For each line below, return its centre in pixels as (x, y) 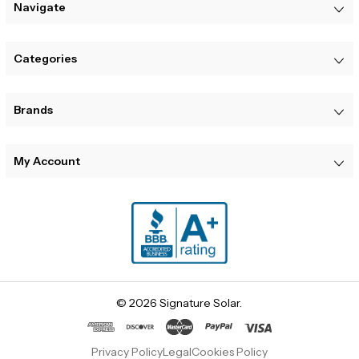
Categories (45, 58)
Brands (33, 109)
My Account (46, 161)
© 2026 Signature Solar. (179, 303)
